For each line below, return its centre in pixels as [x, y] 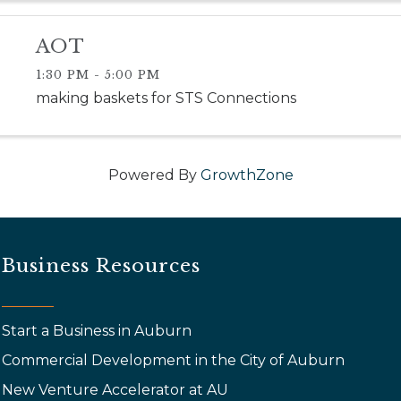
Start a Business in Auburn [97, 331]
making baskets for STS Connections [166, 98]
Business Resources [102, 266]
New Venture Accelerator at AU [117, 390]
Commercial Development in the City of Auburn [175, 361]
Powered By [154, 175]
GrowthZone [247, 175]
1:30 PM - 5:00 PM [98, 75]
